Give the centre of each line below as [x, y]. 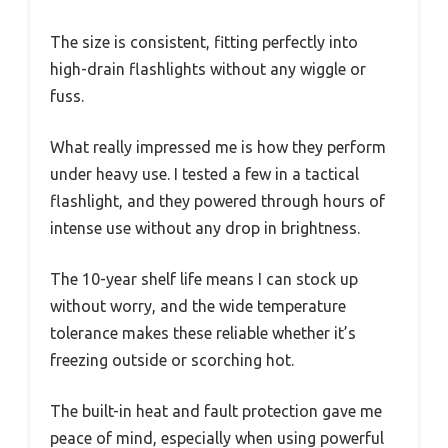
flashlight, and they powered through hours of [217, 200]
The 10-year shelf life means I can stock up [204, 278]
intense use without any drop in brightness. [205, 227]
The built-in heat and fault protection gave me [216, 410]
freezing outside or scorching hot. [172, 359]
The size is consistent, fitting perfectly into [204, 41]
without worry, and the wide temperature [198, 305]
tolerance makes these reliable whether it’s [203, 332]
